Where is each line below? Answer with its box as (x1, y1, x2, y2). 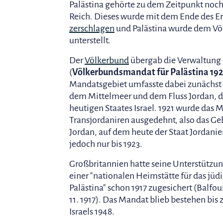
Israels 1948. (69, 206, 114, 217)
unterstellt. (69, 35, 111, 45)
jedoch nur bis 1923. (69, 138, 142, 149)
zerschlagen (69, 23, 114, 33)
